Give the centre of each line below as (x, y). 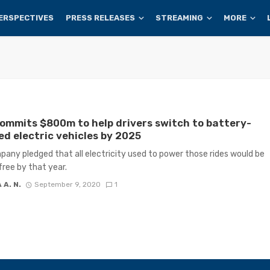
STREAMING (180, 18)
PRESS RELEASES (101, 18)
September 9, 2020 (68, 184)
